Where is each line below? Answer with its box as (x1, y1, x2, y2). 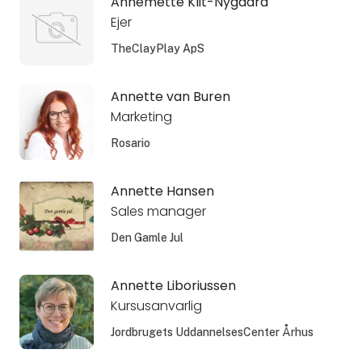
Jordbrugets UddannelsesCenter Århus (110, 326, 314, 339)
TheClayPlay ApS (110, 41, 204, 55)
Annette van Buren (110, 87, 230, 107)
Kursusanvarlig (110, 297, 202, 316)
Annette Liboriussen (110, 276, 236, 296)
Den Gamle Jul (110, 231, 183, 245)
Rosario (110, 136, 150, 149)
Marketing (110, 107, 172, 126)
